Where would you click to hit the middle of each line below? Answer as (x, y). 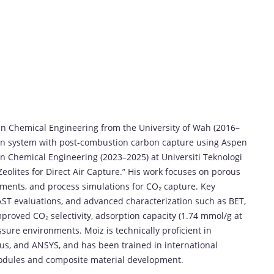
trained (138, 245)
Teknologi (223, 157)
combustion (106, 142)
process (65, 186)
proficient (183, 230)
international (191, 245)
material (109, 259)
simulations (107, 186)
